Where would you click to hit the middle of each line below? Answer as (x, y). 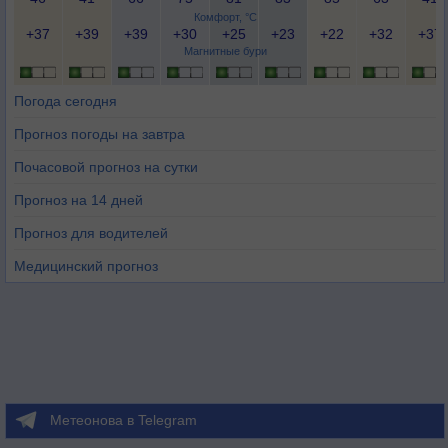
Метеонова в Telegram (123, 420)
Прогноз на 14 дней (78, 200)
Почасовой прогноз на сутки (106, 167)
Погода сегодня (65, 101)
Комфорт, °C (225, 17)
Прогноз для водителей (91, 233)
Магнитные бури (225, 51)
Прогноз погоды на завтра (99, 134)
